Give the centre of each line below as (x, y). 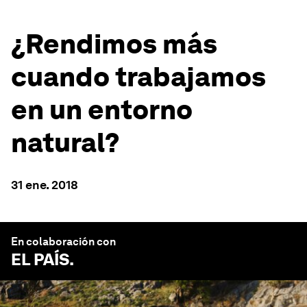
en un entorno (102, 110)
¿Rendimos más (114, 44)
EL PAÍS (40, 259)
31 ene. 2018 (45, 185)
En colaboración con (63, 242)
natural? (65, 143)
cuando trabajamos (138, 77)
